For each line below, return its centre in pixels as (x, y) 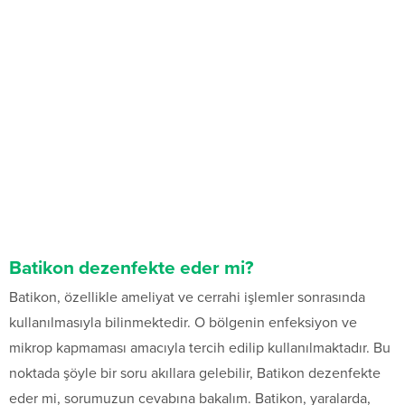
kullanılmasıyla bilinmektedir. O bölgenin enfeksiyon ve (183, 323)
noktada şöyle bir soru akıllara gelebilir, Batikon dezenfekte (195, 374)
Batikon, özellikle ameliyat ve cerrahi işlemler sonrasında (187, 298)
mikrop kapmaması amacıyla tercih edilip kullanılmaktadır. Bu (200, 348)
